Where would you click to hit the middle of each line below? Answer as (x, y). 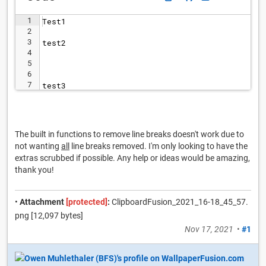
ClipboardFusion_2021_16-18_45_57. (179, 202)
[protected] (86, 202)
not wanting (38, 146)
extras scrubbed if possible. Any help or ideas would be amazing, (132, 158)
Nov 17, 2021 (209, 229)
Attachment (42, 202)
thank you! (34, 170)
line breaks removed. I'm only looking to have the (159, 146)
